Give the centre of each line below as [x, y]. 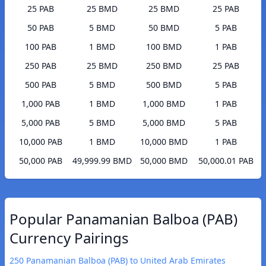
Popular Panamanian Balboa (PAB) [123, 219]
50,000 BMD [164, 161]
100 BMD [164, 47]
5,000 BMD [164, 123]
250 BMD [164, 66]
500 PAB [40, 85]
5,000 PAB [40, 123]
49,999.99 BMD [102, 161]
